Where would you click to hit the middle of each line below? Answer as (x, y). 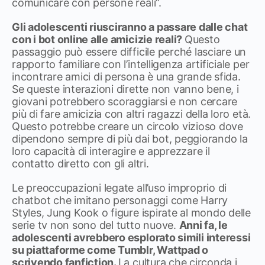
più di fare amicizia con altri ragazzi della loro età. (132, 114)
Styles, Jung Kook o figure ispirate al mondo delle (132, 213)
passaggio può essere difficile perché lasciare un (129, 52)
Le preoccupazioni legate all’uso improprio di (119, 188)
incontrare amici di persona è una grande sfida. (126, 77)
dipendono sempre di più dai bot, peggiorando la (130, 139)
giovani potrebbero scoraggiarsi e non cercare (125, 101)
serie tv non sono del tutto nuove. (96, 225)
